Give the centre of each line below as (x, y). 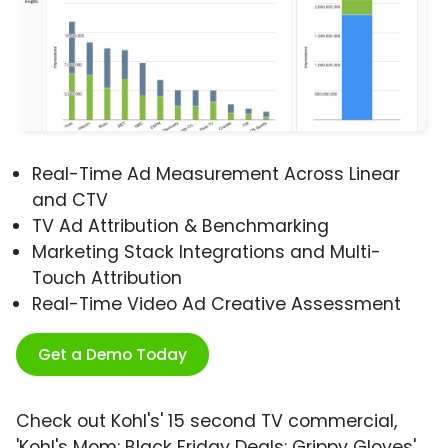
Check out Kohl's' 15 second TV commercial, (206, 421)
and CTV (70, 200)
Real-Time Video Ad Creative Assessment (216, 304)
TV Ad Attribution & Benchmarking (180, 226)
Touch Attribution (107, 278)
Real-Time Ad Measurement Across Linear (216, 174)
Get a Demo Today (112, 355)
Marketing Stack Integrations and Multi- (206, 252)
